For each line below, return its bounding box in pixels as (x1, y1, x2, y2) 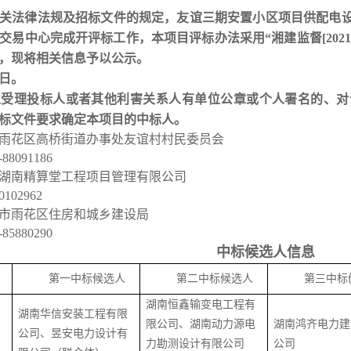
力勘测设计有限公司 (146, 338, 244, 349)
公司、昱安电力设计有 (18, 327, 128, 339)
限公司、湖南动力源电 (146, 318, 255, 330)
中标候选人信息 (216, 244, 315, 260)
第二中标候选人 (175, 273, 253, 284)
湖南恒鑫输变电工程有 (146, 299, 255, 310)
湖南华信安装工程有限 (18, 308, 128, 320)
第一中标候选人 (48, 273, 125, 284)
